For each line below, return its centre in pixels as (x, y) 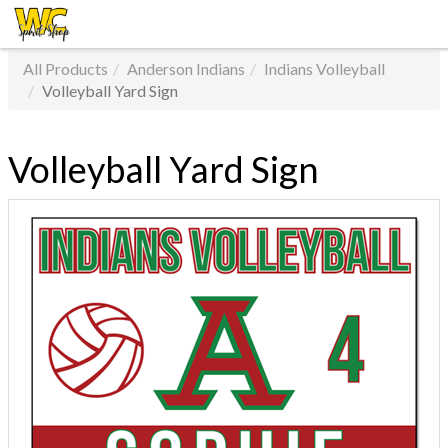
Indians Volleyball (324, 68)
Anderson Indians (186, 68)
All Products (65, 68)
